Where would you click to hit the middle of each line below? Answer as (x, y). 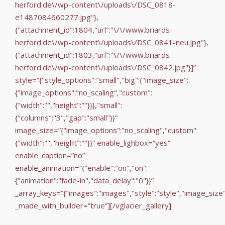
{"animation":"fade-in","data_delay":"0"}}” (84, 180)
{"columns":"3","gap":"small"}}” (66, 117)
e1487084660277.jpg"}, (57, 17)
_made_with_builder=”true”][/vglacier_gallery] (93, 205)
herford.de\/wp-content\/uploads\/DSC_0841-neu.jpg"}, (112, 42)
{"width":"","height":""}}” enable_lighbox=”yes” (93, 142)
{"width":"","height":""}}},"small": (69, 105)
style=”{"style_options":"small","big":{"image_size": (102, 80)
